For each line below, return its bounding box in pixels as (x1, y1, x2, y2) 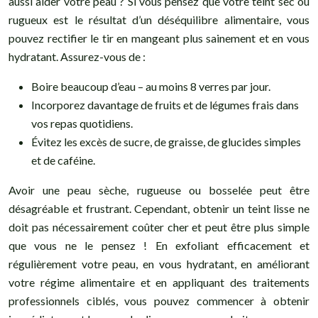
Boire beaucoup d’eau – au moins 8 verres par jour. (31, 79, 270, 94)
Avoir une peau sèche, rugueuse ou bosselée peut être (9, 183, 309, 197)
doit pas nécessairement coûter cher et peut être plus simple (9, 220, 309, 234)
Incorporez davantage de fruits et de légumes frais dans (31, 98, 299, 112)
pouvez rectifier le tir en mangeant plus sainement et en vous (9, 31, 309, 45)
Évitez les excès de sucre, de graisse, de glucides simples (31, 135, 301, 149)
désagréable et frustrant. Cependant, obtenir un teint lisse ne (9, 202, 309, 216)
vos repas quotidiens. (31, 116, 133, 131)
